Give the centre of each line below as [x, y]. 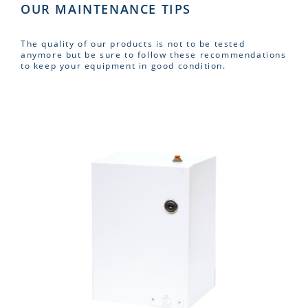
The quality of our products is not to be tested [133, 43]
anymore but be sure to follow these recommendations [154, 54]
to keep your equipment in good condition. [123, 65]
